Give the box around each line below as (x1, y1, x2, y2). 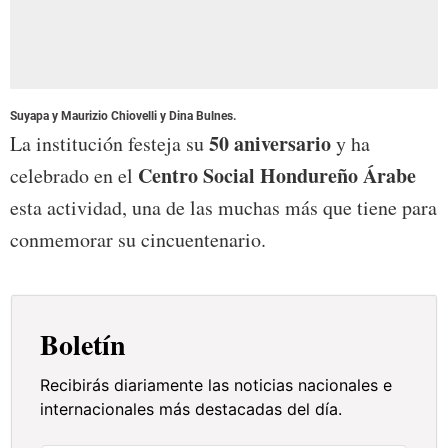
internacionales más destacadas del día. (40, 399, 343, 420)
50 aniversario (204, 129, 331, 159)
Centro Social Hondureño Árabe (138, 161, 416, 191)
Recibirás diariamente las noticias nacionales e (40, 375, 393, 396)
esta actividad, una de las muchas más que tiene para (10, 194, 437, 222)
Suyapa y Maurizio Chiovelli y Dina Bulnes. (10, 109, 236, 124)
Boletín (40, 324, 127, 366)
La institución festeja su (10, 130, 204, 158)
